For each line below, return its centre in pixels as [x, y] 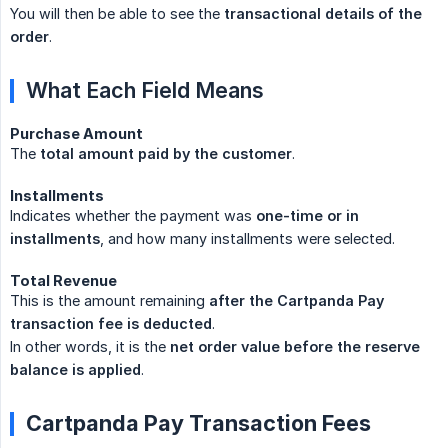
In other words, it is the [90, 347]
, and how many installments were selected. [247, 239]
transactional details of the [323, 14]
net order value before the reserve [295, 347]
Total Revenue [63, 281]
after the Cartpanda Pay [296, 301]
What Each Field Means [145, 90]
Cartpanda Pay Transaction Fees [198, 423]
